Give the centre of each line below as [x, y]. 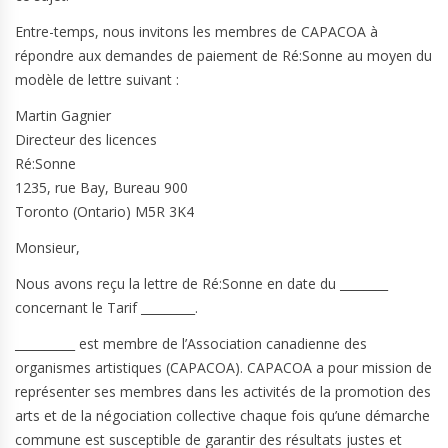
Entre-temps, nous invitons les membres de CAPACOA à [196, 31]
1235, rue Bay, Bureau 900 [101, 187]
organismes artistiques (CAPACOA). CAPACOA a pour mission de [223, 367]
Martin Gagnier [63, 115]
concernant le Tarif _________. [106, 307]
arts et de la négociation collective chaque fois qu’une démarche [222, 415]
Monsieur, [47, 247]
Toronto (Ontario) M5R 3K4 [104, 211]
